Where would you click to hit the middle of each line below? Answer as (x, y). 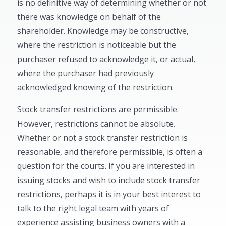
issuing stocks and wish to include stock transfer (109, 180)
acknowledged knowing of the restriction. (96, 87)
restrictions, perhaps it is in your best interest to (109, 194)
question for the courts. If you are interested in (106, 166)
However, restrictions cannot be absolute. (96, 124)
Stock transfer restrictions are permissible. (98, 109)
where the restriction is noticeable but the (97, 45)
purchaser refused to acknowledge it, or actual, (106, 59)
